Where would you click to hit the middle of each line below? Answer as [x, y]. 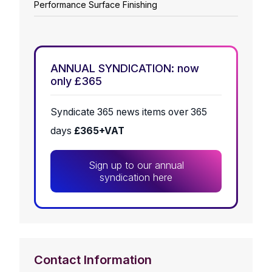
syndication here [136, 178]
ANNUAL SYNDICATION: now [125, 69]
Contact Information [93, 260]
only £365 [76, 81]
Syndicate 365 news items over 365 [129, 112]
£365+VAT [99, 131]
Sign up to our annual [136, 165]
